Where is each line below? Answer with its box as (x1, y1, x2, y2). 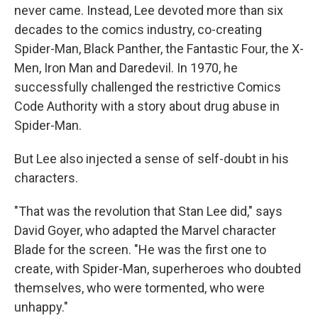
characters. (14, 170, 78, 185)
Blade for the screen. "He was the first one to (14, 242, 266, 257)
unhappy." (14, 300, 68, 314)
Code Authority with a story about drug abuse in (14, 99, 280, 114)
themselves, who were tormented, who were (14, 280, 265, 295)
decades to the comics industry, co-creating (14, 22, 262, 37)
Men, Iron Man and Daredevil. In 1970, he (14, 60, 238, 75)
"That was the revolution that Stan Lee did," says (14, 204, 283, 219)
